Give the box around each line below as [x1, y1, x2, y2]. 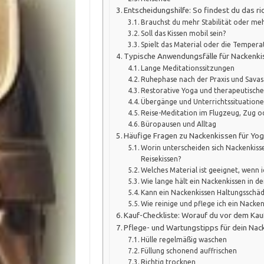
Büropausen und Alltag [140, 120, 216, 128]
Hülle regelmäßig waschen [140, 235, 227, 243]
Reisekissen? [140, 154, 181, 163]
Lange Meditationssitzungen [140, 64, 235, 72]
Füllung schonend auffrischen [140, 246, 237, 255]
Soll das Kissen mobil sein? [140, 29, 226, 37]
